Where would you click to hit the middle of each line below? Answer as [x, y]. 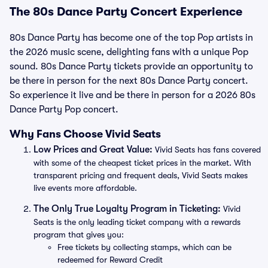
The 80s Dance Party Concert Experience [126, 12]
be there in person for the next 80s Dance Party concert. [129, 81]
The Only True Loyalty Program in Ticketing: [127, 209]
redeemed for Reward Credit [110, 260]
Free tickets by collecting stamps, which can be [144, 247]
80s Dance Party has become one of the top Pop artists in [131, 38]
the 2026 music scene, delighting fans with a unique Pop [129, 52]
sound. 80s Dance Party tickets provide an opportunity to [131, 66]
